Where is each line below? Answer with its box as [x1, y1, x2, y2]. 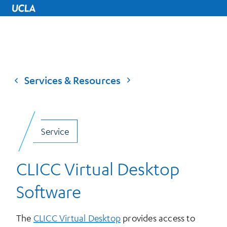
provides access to [121, 212, 195, 224]
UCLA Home [12, 14, 51, 23]
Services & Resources [24, 73, 121, 87]
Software [16, 181, 81, 203]
